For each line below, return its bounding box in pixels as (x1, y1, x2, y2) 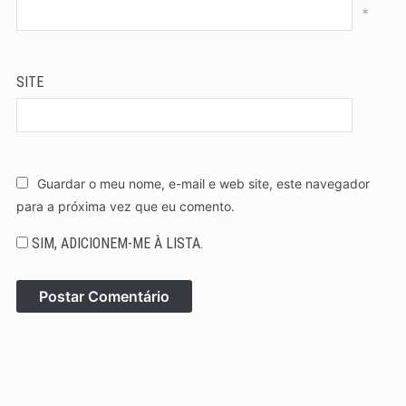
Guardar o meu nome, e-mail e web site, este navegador (36, 175, 370, 191)
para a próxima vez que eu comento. (15, 198, 235, 214)
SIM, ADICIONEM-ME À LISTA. (27, 234, 203, 252)
